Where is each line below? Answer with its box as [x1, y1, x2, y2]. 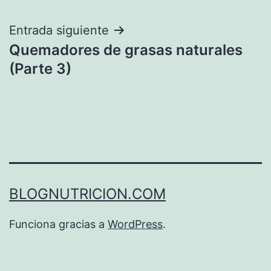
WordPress [108, 218, 163, 231]
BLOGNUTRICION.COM [9, 185, 166, 203]
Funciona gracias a [9, 218, 108, 231]
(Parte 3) [9, 59, 71, 77]
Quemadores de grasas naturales [9, 41, 243, 59]
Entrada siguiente [9, 22, 109, 38]
